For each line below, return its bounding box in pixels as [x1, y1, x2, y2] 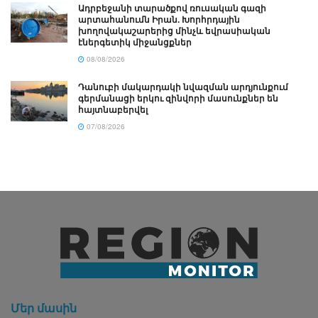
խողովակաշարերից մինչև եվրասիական [78, 24, 270, 38]
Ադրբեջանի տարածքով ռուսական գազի [78, 1, 266, 15]
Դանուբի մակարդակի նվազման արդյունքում [78, 80, 288, 94]
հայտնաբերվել [78, 103, 148, 116]
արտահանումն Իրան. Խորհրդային [78, 13, 240, 26]
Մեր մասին [11, 300, 77, 317]
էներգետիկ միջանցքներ [78, 35, 192, 49]
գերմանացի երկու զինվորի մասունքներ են [78, 92, 278, 105]
